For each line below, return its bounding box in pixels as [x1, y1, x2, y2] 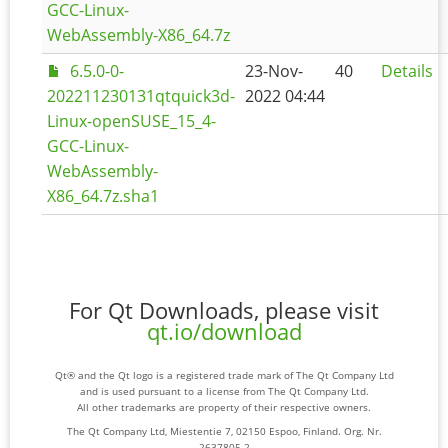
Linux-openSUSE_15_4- [47, 110, 216, 132]
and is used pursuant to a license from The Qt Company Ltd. [79, 384, 369, 399]
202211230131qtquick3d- [47, 85, 235, 107]
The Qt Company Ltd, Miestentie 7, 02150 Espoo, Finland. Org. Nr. [66, 424, 382, 439]
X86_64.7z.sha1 [47, 185, 159, 207]
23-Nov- [245, 60, 303, 82]
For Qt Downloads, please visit [69, 296, 379, 326]
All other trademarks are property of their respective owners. [77, 400, 371, 415]
